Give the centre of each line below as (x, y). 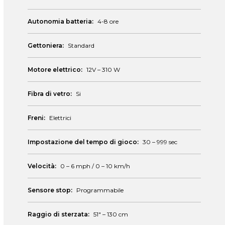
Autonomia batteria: (61, 21)
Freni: (36, 118)
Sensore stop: (50, 190)
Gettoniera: (46, 45)
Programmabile (100, 190)
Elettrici (60, 118)
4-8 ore (108, 21)
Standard (81, 45)
